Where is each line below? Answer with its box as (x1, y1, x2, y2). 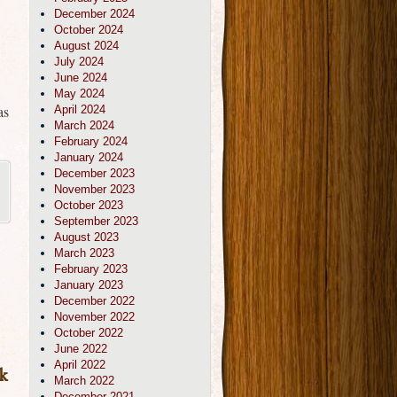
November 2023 (54, 183, 135, 196)
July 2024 (54, 55, 104, 68)
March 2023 (54, 246, 114, 260)
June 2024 (54, 71, 107, 84)
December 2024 (54, 7, 135, 20)
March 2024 (54, 119, 114, 132)
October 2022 (54, 326, 123, 339)
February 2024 (54, 135, 128, 148)
